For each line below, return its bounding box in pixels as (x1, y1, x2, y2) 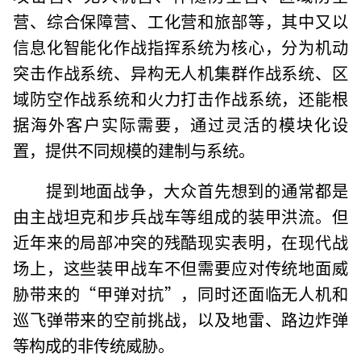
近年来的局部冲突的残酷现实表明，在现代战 (13, 229, 348, 254)
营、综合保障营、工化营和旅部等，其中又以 (13, 8, 348, 33)
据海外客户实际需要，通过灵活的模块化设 (13, 111, 348, 136)
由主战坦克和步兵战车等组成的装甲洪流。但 (13, 203, 348, 228)
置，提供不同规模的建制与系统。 (13, 137, 255, 162)
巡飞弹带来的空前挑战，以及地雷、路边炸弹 (13, 306, 348, 331)
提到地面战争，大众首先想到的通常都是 (45, 177, 348, 202)
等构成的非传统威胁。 (13, 332, 175, 357)
